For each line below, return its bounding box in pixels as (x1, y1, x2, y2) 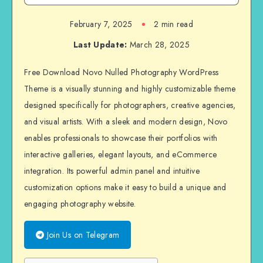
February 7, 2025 (69, 18, 133, 31)
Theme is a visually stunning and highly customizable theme (24, 83, 236, 95)
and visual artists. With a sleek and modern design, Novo (24, 116, 228, 128)
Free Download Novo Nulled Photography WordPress (24, 66, 219, 79)
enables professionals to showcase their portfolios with (24, 132, 218, 144)
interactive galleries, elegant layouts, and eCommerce (24, 149, 217, 161)
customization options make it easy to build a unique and (24, 181, 227, 194)
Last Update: (73, 39, 127, 51)
